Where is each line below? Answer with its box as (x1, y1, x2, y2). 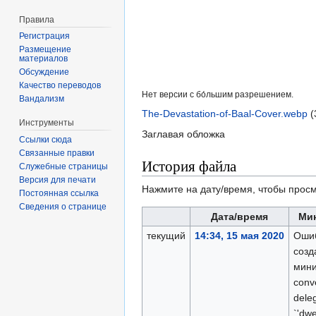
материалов (19, 54, 68, 64)
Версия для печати (19, 175, 97, 186)
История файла (142, 156, 236, 176)
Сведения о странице (19, 202, 107, 212)
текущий (146, 230, 186, 242)
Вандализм (19, 94, 65, 104)
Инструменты (19, 118, 75, 128)
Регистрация (19, 31, 71, 42)
